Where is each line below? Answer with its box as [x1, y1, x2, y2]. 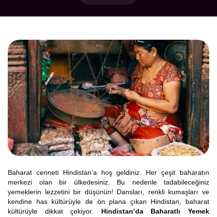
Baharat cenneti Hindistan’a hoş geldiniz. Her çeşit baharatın [8, 169, 209, 176]
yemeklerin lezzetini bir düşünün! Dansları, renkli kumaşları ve [8, 188, 209, 196]
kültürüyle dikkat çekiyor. [8, 207, 101, 215]
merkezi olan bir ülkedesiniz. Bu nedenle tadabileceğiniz [8, 178, 209, 186]
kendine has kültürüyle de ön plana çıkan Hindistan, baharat [8, 198, 209, 205]
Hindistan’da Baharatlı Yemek [101, 207, 210, 215]
